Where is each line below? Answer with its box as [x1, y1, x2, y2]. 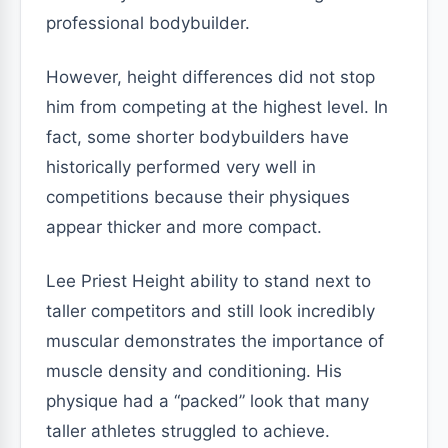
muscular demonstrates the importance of [46, 331, 384, 351]
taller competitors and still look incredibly [46, 301, 375, 321]
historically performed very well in [46, 157, 316, 177]
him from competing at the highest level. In [46, 97, 388, 117]
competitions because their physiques [46, 187, 350, 207]
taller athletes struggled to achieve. [46, 421, 330, 441]
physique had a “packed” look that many [46, 391, 369, 411]
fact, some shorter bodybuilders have [46, 127, 349, 147]
